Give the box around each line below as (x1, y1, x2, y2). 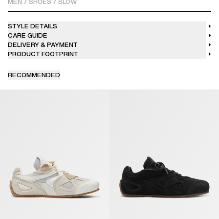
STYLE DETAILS (8, 21, 57, 31)
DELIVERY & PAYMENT (8, 40, 78, 49)
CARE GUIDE (8, 30, 47, 40)
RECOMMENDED (8, 70, 60, 80)
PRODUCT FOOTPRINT (8, 49, 78, 59)
